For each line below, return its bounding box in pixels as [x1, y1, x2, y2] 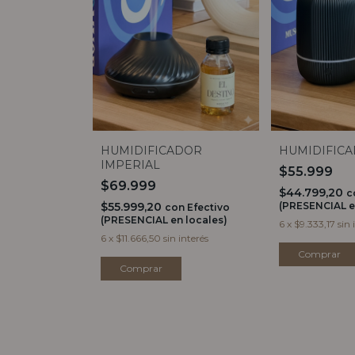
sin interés [163, 232, 208, 245]
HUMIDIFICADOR [101, 143, 202, 158]
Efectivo [187, 201, 230, 214]
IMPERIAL [101, 158, 160, 173]
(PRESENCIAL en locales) [101, 214, 227, 227]
